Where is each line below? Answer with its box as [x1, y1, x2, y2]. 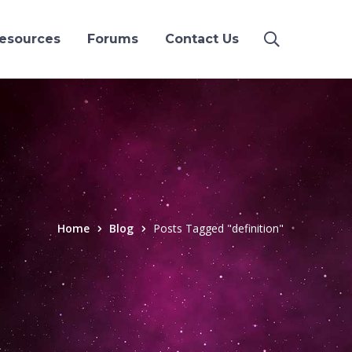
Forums [87, 31, 138, 46]
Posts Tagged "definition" [153, 221, 284, 236]
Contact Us [165, 31, 239, 46]
